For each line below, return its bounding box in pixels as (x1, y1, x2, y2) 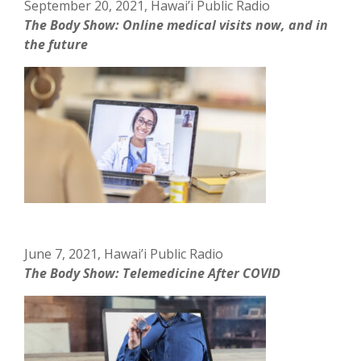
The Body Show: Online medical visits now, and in (24, 15, 329, 34)
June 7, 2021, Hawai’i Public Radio (24, 244, 224, 263)
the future (24, 35, 89, 53)
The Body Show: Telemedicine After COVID (24, 263, 281, 282)
